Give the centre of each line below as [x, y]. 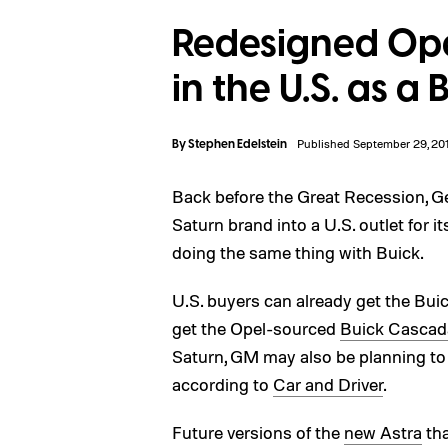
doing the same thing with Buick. [298, 252]
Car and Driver [328, 384]
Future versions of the [258, 432]
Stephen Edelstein [237, 144]
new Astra [383, 432]
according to [222, 384]
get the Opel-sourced [256, 328]
